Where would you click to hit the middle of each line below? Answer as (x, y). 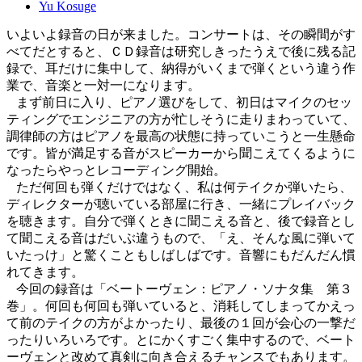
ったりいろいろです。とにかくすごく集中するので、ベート (181, 340)
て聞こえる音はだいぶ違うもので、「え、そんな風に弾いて (181, 238)
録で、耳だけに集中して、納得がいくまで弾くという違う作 (181, 68)
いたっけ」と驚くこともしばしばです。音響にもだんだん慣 (181, 255)
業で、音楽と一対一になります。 (103, 85)
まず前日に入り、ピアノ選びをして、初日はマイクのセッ (179, 102)
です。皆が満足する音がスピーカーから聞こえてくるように (181, 153)
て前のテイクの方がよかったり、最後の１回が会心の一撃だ (181, 323)
